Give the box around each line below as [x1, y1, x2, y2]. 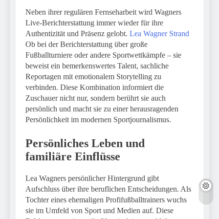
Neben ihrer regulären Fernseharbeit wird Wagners [25, 8, 181, 17]
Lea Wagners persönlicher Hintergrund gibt [25, 174, 159, 182]
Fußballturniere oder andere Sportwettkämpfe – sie [25, 51, 181, 60]
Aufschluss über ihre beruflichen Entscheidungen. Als [25, 185, 191, 193]
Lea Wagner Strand [130, 29, 189, 38]
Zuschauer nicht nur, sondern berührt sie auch [25, 94, 166, 103]
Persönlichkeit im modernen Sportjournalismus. [25, 115, 171, 124]
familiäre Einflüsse [25, 150, 120, 163]
